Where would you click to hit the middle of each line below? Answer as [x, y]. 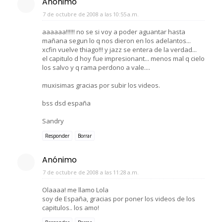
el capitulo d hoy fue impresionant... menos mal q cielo [123, 58]
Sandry [53, 121]
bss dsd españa [66, 103]
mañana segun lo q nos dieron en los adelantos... [116, 40]
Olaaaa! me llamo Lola [75, 190]
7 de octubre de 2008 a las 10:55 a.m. [91, 14]
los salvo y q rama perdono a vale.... [96, 67]
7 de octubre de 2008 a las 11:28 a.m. [91, 172]
